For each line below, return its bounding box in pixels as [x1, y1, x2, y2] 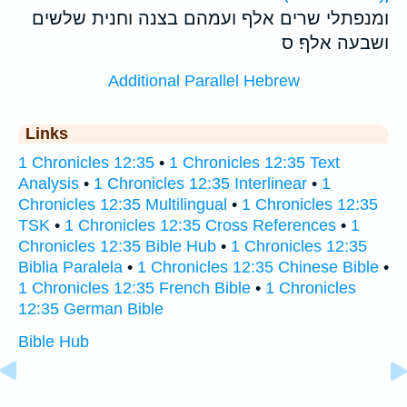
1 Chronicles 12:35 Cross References [65, 216, 336, 235]
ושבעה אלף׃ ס [282, 32, 389, 53]
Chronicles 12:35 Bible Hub [18, 237, 216, 256]
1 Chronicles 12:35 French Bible [18, 279, 251, 298]
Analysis [18, 174, 79, 194]
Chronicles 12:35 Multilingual [18, 195, 227, 214]
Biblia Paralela [18, 258, 123, 277]
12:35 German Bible [18, 300, 164, 319]
